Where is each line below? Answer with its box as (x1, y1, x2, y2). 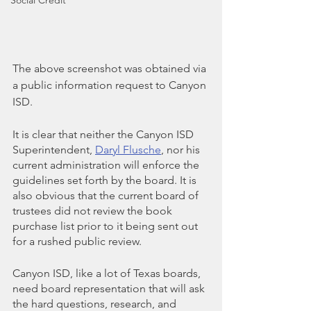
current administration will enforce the (12, 158, 202, 171)
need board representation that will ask (12, 281, 208, 295)
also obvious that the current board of (12, 188, 201, 202)
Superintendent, (12, 142, 95, 156)
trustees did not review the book (12, 203, 175, 217)
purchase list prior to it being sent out (12, 219, 201, 233)
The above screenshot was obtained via (12, 61, 209, 75)
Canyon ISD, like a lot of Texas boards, (12, 266, 203, 280)
